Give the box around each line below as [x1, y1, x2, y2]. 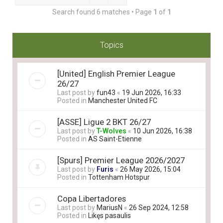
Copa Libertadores [57, 194, 126, 204]
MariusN [97, 204, 122, 212]
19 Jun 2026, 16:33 [122, 89, 181, 97]
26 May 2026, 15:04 [120, 165, 181, 173]
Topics [100, 40, 123, 50]
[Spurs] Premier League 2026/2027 [57, 155, 185, 165]
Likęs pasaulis [88, 212, 131, 220]
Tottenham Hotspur [88, 173, 150, 181]
